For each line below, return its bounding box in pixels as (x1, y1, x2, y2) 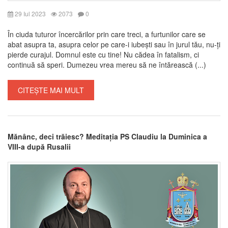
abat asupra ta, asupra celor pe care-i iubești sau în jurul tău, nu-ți (8, 39, 220, 50)
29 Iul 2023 (13, 9, 46, 18)
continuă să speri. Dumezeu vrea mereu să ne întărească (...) (8, 60, 206, 70)
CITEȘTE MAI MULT (18, 85, 84, 96)
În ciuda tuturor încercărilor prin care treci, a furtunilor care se (8, 29, 206, 40)
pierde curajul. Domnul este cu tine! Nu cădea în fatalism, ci (8, 49, 199, 60)
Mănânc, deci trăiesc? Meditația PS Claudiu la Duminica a (8, 131, 207, 142)
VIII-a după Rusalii (8, 141, 71, 152)
